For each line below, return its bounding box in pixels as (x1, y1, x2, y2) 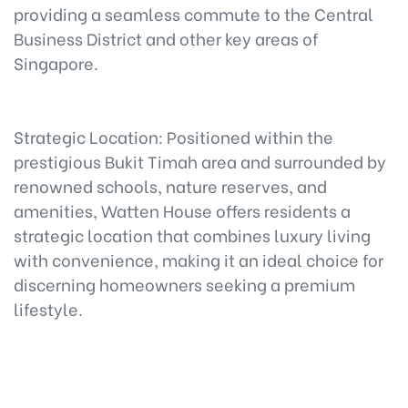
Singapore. (14, 50, 98, 75)
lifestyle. (14, 296, 83, 321)
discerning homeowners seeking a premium (14, 271, 355, 296)
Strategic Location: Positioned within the (14, 124, 333, 148)
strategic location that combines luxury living (14, 222, 371, 247)
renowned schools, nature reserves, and (14, 173, 327, 198)
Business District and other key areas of (14, 25, 319, 50)
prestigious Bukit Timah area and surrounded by (14, 148, 386, 173)
